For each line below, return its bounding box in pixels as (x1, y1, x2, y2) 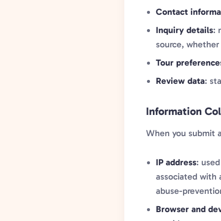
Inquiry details (156, 25, 213, 36)
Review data (156, 75, 205, 86)
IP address (156, 157, 196, 168)
